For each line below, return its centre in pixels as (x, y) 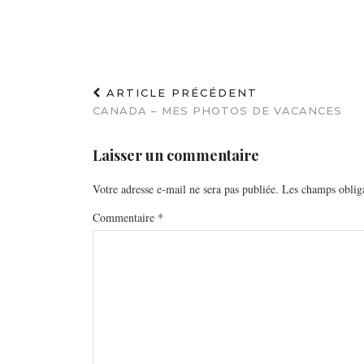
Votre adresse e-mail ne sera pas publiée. (186, 189)
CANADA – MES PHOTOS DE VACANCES (217, 111)
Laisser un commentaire (176, 156)
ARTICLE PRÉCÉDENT (180, 93)
